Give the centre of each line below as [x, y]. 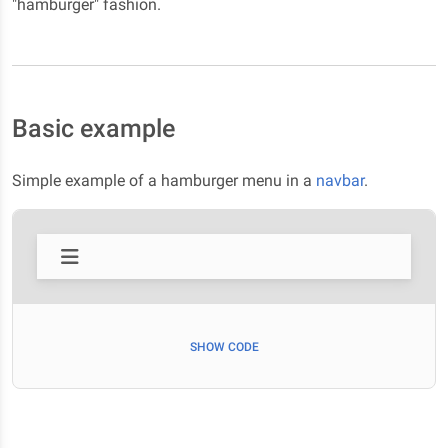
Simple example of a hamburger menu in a [164, 180]
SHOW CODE [224, 347]
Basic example [93, 128]
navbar [340, 180]
